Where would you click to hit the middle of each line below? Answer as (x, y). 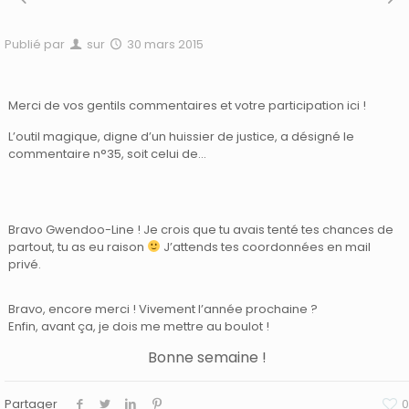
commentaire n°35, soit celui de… (108, 154)
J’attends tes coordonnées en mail (266, 247)
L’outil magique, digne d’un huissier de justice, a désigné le (182, 136)
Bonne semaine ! (207, 357)
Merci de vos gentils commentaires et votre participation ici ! (188, 105)
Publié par (35, 44)
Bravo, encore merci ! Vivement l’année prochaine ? (163, 309)
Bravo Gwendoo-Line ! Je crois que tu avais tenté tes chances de (201, 230)
